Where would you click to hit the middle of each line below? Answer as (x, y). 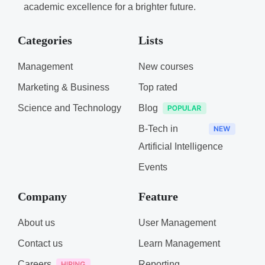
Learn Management (179, 243)
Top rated (158, 87)
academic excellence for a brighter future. (110, 7)
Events (153, 167)
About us (36, 223)
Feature (158, 196)
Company (42, 196)
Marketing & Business (64, 87)
